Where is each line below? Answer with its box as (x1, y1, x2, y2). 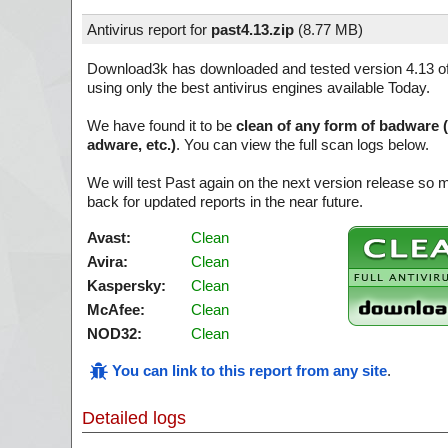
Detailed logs (82, 408, 186, 428)
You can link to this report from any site (112, 362, 387, 379)
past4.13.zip (211, 21, 294, 38)
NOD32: (87, 325, 142, 342)
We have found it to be (87, 117, 236, 134)
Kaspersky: (87, 277, 166, 294)
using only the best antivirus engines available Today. (87, 79, 430, 96)
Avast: (87, 229, 131, 246)
